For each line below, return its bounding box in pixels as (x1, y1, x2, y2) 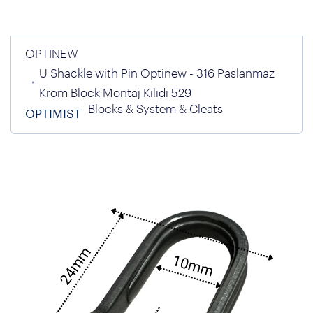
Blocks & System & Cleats (88, 101, 223, 115)
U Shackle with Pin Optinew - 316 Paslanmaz (39, 66, 275, 80)
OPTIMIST (25, 106, 81, 120)
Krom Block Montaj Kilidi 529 (39, 85, 191, 99)
